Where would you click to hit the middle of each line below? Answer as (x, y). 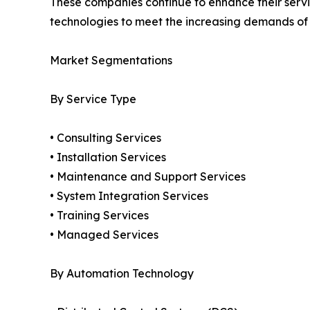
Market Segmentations (111, 60)
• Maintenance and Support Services (148, 176)
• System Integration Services (129, 195)
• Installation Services (108, 157)
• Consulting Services (106, 137)
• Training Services (99, 215)
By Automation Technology (122, 273)
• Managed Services (104, 234)
